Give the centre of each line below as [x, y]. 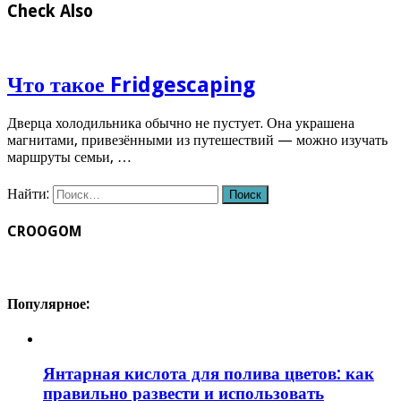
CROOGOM [44, 231]
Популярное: [48, 303]
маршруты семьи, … [69, 158]
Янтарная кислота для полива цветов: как [209, 374]
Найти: [28, 193]
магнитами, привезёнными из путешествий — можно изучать [197, 141]
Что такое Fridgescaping [131, 85]
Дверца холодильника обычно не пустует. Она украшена [181, 124]
